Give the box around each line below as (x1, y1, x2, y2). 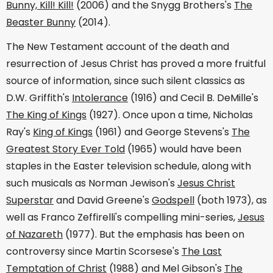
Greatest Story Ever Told (6, 142, 125, 157)
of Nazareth (6, 227, 63, 242)
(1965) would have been (125, 142, 241, 157)
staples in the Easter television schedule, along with (6, 159, 251, 174)
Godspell (152, 193, 194, 208)
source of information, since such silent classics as (6, 74, 245, 88)
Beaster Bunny (6, 15, 76, 29)
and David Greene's (54, 193, 152, 208)
